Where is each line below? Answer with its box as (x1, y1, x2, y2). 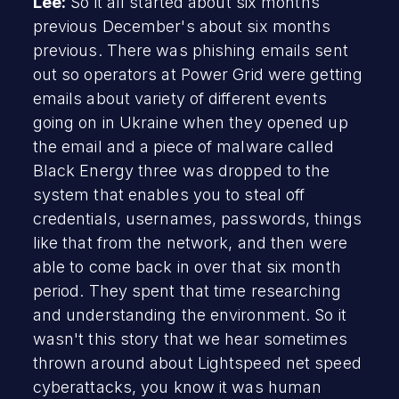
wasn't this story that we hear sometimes (32, 329, 347, 348)
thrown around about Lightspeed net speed (32, 353, 362, 372)
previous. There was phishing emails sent (32, 40, 348, 60)
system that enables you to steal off (32, 184, 305, 204)
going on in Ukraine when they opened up (32, 112, 348, 132)
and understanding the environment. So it (32, 305, 346, 324)
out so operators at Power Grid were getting (32, 64, 363, 84)
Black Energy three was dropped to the (32, 160, 330, 180)
